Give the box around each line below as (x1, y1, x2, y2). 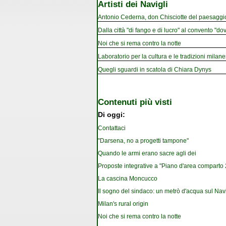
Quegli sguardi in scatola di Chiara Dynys (98, 66, 211, 73)
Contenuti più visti (98, 96, 172, 107)
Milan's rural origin (98, 200, 148, 208)
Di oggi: (98, 111, 125, 119)
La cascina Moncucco (98, 175, 157, 183)
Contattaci (98, 125, 126, 132)
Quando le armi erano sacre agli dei (98, 150, 196, 157)
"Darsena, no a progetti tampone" (98, 137, 189, 145)
